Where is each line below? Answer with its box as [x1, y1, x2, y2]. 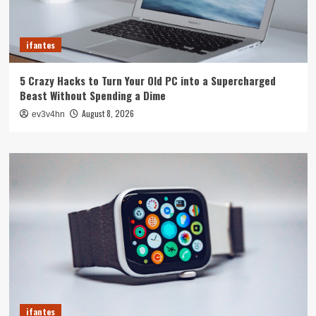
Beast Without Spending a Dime [19, 87, 166, 103]
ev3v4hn [31, 109, 65, 119]
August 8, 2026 [81, 107, 134, 119]
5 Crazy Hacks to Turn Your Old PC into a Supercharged [19, 72, 276, 88]
